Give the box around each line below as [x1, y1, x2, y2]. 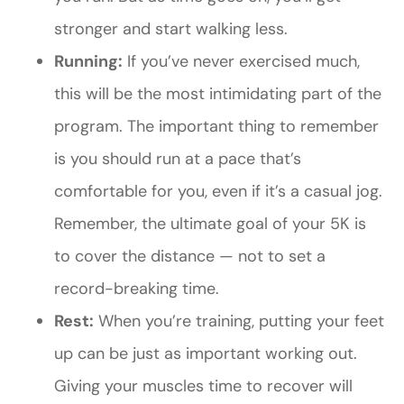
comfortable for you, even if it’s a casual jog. [54, 180, 382, 203]
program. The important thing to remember [54, 115, 379, 138]
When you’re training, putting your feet [94, 310, 384, 333]
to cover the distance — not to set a [54, 245, 326, 268]
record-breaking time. [54, 278, 219, 300]
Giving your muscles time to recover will [54, 375, 353, 398]
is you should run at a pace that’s [54, 148, 301, 170]
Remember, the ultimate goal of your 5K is [54, 213, 366, 235]
